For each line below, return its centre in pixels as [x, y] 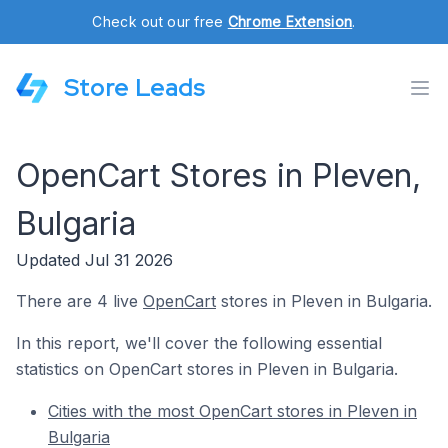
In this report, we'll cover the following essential [199, 343]
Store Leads [134, 87]
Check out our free [160, 21]
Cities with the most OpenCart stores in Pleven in [232, 411]
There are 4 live [79, 301]
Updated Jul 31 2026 [94, 260]
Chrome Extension [290, 21]
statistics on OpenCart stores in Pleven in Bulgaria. [207, 369]
